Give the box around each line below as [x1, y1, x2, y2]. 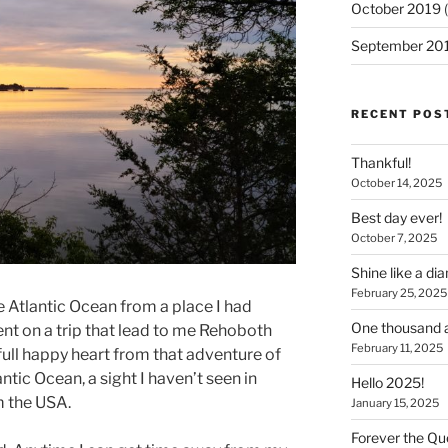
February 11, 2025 [350, 341, 443, 355]
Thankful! [350, 154, 411, 171]
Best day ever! [350, 209, 442, 226]
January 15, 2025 [350, 396, 439, 410]
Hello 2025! [350, 374, 424, 391]
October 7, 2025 [350, 231, 437, 245]
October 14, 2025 [350, 176, 442, 190]
